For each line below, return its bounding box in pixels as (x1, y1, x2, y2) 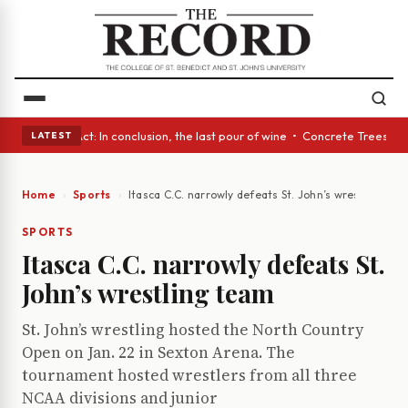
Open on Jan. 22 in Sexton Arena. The (22, 342, 295, 364)
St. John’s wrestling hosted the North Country (22, 319, 363, 342)
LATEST (31, 128, 72, 141)
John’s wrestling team (22, 276, 274, 311)
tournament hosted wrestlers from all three (22, 364, 357, 387)
